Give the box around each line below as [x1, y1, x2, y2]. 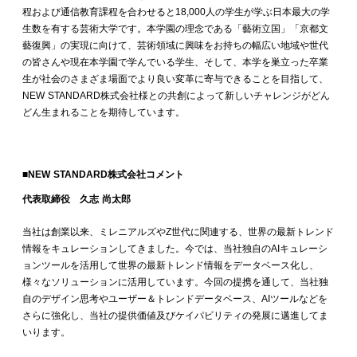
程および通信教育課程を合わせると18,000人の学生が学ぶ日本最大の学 [22, 6, 330, 18]
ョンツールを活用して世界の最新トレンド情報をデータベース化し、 [22, 260, 319, 272]
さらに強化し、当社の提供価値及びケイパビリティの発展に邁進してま [22, 310, 328, 322]
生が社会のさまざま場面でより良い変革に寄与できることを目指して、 [22, 73, 328, 85]
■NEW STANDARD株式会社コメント [22, 169, 184, 181]
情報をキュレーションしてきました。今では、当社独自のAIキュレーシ [22, 243, 328, 255]
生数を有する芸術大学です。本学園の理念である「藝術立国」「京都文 [22, 23, 328, 35]
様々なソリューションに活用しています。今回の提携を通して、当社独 [22, 277, 328, 288]
